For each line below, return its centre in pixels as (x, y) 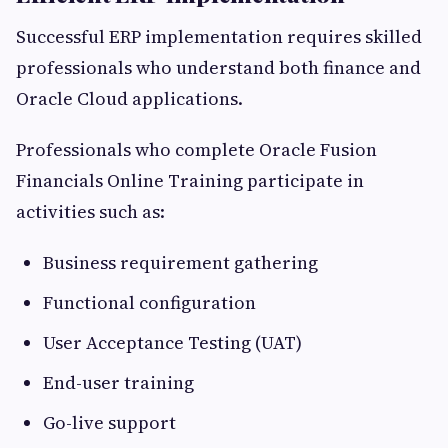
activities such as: (90, 212)
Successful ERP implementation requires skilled (219, 37)
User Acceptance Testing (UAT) (172, 343)
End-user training (118, 383)
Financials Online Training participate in (190, 181)
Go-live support (109, 423)
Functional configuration (149, 303)
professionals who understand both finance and (218, 68)
